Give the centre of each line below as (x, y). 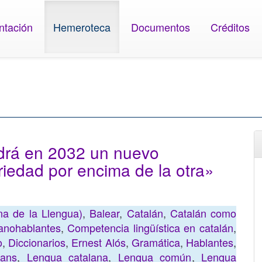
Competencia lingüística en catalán (151, 227)
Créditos (230, 27)
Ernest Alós (99, 242)
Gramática (156, 242)
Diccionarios (37, 242)
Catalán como (203, 213)
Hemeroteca (82, 27)
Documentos (161, 27)
